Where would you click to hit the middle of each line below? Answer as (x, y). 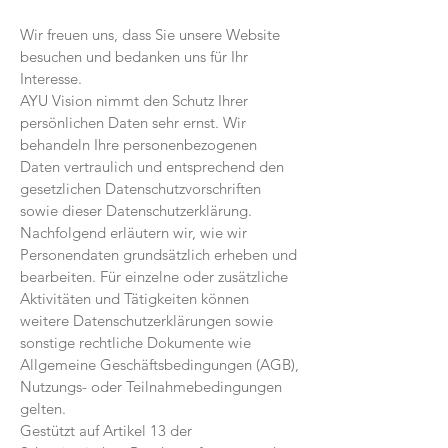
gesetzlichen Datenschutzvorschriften (140, 188)
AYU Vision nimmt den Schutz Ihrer (134, 100)
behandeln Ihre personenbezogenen (138, 144)
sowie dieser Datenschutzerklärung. (136, 210)
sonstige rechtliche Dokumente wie (135, 342)
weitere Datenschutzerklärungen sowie (146, 320)
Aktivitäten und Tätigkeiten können (134, 298)
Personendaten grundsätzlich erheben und (158, 254)
